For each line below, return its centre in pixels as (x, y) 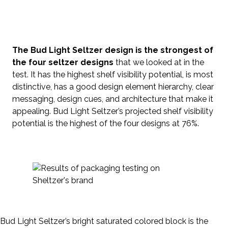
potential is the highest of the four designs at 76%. (106, 124)
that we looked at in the (159, 63)
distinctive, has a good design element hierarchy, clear (113, 87)
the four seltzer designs (63, 63)
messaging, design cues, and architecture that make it (113, 99)
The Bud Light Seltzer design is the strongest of (113, 50)
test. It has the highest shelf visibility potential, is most (113, 75)
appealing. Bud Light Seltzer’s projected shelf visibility (113, 111)
